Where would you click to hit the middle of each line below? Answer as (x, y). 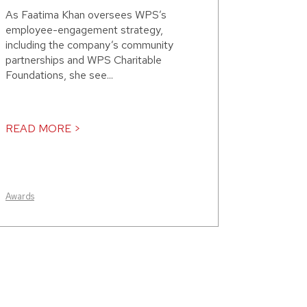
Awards (20, 197)
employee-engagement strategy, (84, 30)
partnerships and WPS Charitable (84, 60)
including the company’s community (89, 45)
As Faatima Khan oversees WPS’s (86, 15)
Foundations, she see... (59, 75)
